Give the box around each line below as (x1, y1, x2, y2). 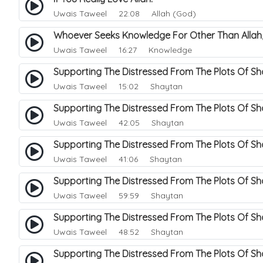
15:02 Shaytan (109, 81, 183, 92)
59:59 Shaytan (109, 190, 183, 201)
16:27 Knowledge (109, 45, 192, 55)
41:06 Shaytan (109, 154, 182, 164)
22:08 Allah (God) (109, 8, 196, 19)
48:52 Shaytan (109, 227, 183, 237)
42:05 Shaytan (109, 117, 184, 128)
